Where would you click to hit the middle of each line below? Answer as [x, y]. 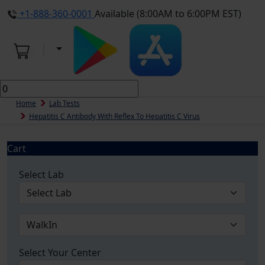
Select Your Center [60, 253]
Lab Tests [64, 103]
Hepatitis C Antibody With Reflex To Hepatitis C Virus [114, 116]
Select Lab [41, 174]
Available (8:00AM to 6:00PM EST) [168, 14]
